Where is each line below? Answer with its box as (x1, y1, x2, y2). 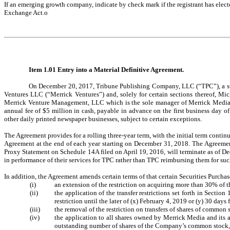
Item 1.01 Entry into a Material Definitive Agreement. (29, 66, 184, 74)
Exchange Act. (4, 9, 44, 16)
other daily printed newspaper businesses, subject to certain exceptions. (4, 115, 202, 123)
